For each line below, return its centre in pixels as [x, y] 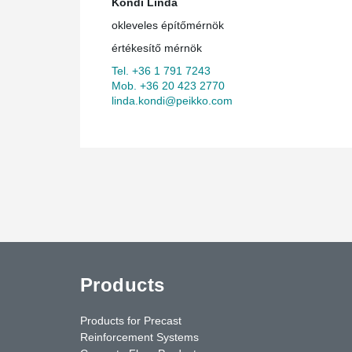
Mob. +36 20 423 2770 [168, 85]
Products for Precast [131, 320]
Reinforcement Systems [139, 337]
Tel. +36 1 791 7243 [161, 70]
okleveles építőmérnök [168, 25]
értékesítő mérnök [157, 48]
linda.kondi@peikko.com [172, 100]
